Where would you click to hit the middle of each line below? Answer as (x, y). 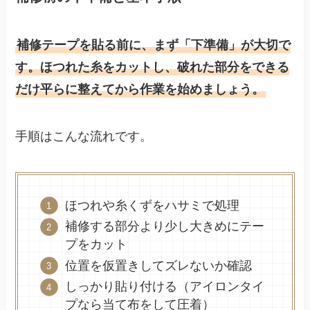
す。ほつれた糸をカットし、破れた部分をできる (153, 67)
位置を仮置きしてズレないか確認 (158, 265)
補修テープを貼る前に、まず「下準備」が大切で (154, 45)
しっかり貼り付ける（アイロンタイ (164, 287)
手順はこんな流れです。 (84, 136)
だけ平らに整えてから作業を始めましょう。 (140, 89)
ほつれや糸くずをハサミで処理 (152, 205)
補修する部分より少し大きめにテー (164, 227)
